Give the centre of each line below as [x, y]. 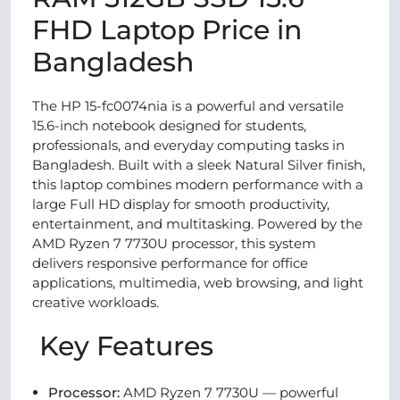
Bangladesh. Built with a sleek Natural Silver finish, [199, 165]
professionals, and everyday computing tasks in [188, 145]
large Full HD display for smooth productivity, [181, 204]
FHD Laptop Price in [167, 30]
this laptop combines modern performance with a [198, 184]
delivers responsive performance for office [170, 263]
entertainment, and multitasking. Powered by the [197, 224]
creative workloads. [99, 302]
